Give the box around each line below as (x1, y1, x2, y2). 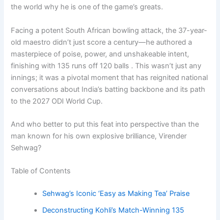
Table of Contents (11, 166, 71, 176)
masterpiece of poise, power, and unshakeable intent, (11, 49, 190, 58)
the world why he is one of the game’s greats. (11, 2, 164, 12)
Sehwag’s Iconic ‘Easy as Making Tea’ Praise (42, 189, 190, 198)
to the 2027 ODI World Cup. (11, 96, 103, 106)
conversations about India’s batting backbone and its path (11, 84, 206, 94)
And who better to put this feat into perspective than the (11, 120, 199, 129)
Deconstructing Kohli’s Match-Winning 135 (42, 206, 185, 215)
